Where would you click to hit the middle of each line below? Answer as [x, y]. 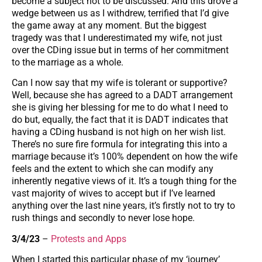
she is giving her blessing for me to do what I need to [120, 108]
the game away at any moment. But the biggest [109, 25]
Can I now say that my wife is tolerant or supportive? [120, 83]
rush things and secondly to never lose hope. [103, 218]
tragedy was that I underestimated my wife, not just [117, 37]
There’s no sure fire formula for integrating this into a [120, 144]
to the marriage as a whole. [68, 62]
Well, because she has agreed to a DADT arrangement [122, 95]
